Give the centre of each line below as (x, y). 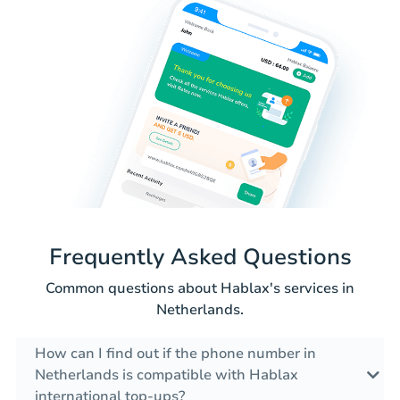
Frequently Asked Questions (200, 258)
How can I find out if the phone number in (175, 354)
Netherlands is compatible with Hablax (167, 375)
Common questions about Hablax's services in (200, 289)
